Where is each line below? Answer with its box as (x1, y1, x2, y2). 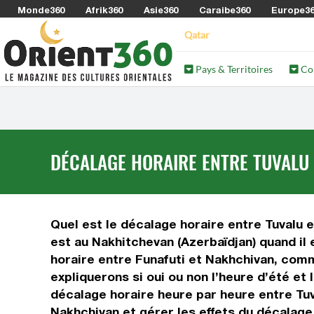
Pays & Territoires (193, 63, 273, 75)
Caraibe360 (199, 4, 250, 15)
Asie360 (144, 4, 178, 15)
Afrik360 (86, 4, 123, 15)
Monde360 (18, 4, 64, 15)
